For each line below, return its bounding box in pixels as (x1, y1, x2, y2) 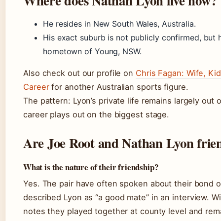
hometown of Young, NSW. (43, 46, 142, 56)
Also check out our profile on (23, 68, 136, 78)
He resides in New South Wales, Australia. (43, 18, 196, 29)
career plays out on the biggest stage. (23, 109, 170, 119)
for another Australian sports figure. (49, 81, 188, 92)
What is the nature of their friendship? (23, 160, 158, 173)
